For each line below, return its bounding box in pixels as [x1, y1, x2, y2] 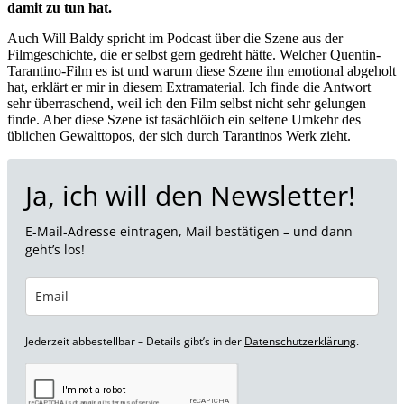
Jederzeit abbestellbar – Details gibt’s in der [25, 333, 244, 349]
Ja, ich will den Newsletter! [25, 176, 355, 214]
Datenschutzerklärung [244, 333, 356, 349]
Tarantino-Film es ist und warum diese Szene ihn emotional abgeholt [7, 62, 396, 78]
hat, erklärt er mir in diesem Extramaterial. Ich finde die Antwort [7, 78, 371, 95]
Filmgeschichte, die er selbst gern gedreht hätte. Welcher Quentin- [7, 46, 381, 62]
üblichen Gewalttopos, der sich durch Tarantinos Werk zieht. [7, 127, 351, 143]
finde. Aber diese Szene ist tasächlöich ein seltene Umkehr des [7, 111, 361, 127]
